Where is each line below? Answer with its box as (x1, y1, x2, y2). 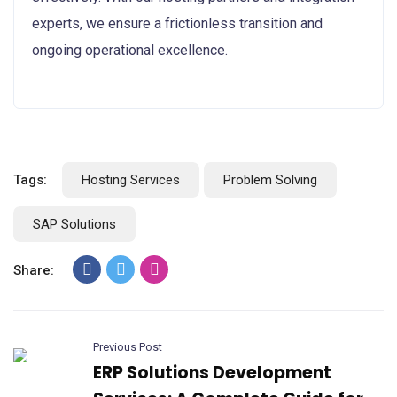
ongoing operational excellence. (32, 41, 228, 58)
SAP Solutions (33, 215, 116, 232)
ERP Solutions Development (93, 360, 331, 385)
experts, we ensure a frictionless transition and (32, 14, 323, 32)
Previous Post (93, 339, 162, 354)
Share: (13, 261, 54, 278)
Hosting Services (82, 171, 180, 188)
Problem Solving (223, 171, 317, 188)
